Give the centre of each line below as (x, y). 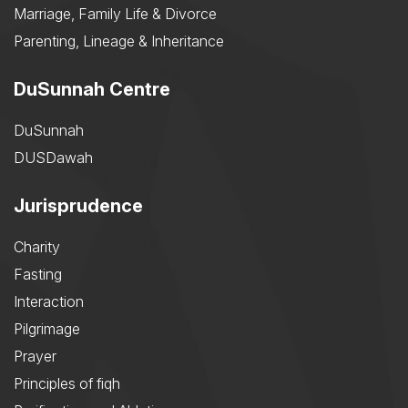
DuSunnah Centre (92, 90)
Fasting (38, 275)
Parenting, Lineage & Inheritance (119, 41)
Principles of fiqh (67, 384)
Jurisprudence (78, 206)
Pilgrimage (47, 329)
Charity (37, 247)
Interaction (49, 302)
